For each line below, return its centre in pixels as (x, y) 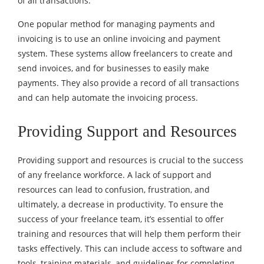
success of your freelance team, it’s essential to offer (121, 219)
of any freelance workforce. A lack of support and (115, 174)
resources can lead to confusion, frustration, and (114, 189)
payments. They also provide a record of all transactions (128, 82)
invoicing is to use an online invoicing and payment (119, 38)
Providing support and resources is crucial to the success (131, 160)
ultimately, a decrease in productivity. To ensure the (121, 204)
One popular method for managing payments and (116, 24)
